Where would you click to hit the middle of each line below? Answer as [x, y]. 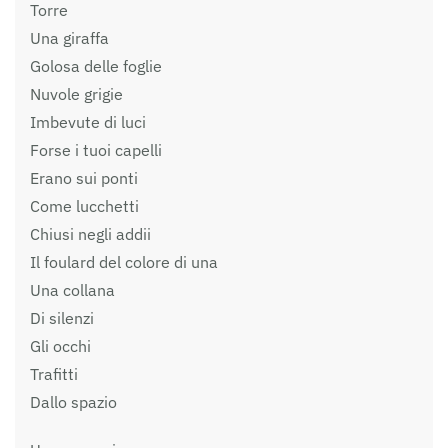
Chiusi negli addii [90, 234]
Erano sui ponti [84, 178]
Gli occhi [60, 346]
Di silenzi [62, 318]
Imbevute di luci [88, 122]
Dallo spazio [73, 402]
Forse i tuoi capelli [96, 150]
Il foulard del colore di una [124, 262]
